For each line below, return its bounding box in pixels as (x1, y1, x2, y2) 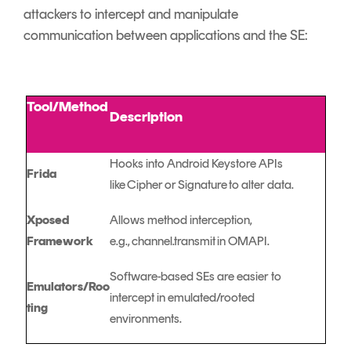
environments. (109, 311, 184, 327)
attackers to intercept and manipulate (24, 5, 238, 24)
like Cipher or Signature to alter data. (109, 177, 296, 193)
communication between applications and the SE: (24, 27, 308, 45)
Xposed (26, 212, 69, 228)
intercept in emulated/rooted (109, 290, 255, 306)
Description (109, 108, 183, 126)
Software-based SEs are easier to (109, 269, 281, 284)
